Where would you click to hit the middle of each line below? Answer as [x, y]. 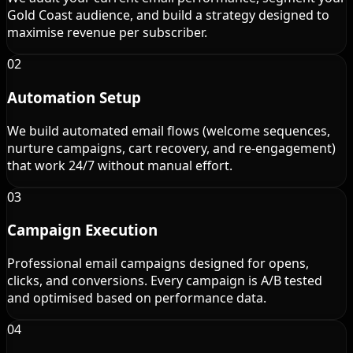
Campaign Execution [82, 230]
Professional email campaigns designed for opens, [158, 263]
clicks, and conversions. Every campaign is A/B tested [165, 280]
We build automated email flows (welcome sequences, [169, 130]
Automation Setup [74, 97]
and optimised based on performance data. [137, 297]
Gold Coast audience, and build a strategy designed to [168, 15]
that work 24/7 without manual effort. [120, 165]
